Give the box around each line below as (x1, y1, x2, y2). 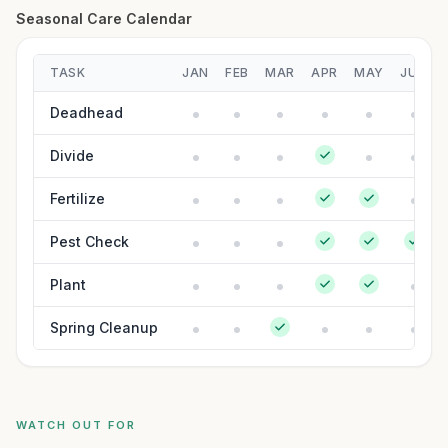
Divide (50, 147, 94, 164)
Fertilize (50, 190, 105, 207)
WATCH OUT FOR (16, 418, 136, 432)
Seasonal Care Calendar (16, 10, 192, 27)
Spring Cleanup (50, 319, 158, 336)
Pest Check (50, 233, 129, 250)
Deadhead (50, 104, 123, 121)
